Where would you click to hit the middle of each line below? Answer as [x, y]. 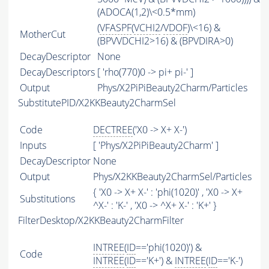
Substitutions [47, 199]
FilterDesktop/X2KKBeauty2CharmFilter [101, 221]
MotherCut [43, 35]
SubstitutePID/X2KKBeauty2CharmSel [97, 103]
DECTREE [113, 130]
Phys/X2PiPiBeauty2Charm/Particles [172, 88]
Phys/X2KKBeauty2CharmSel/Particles [172, 177]
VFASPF [116, 28]
